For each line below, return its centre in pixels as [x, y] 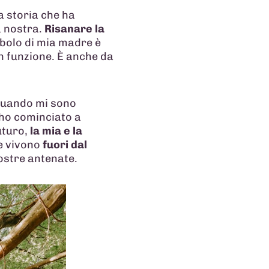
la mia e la [56, 131]
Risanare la [74, 29]
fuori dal [65, 144]
